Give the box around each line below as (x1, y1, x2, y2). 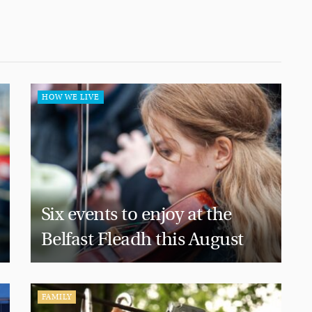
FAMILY (42, 292, 72, 302)
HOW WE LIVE (42, 92, 100, 102)
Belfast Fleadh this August (41, 229, 251, 251)
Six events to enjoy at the (41, 204, 232, 226)
